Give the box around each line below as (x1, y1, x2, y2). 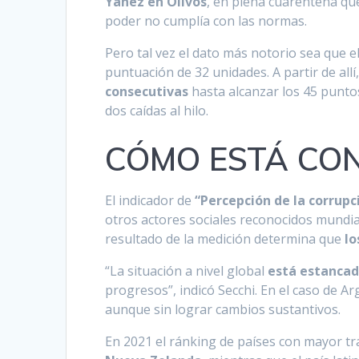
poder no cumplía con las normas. (105, 12, 308, 30)
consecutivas (105, 83, 189, 101)
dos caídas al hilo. (105, 102, 209, 120)
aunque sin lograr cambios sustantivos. (105, 301, 341, 319)
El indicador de (105, 192, 196, 210)
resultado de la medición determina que (105, 230, 345, 248)
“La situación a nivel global (105, 262, 268, 280)
